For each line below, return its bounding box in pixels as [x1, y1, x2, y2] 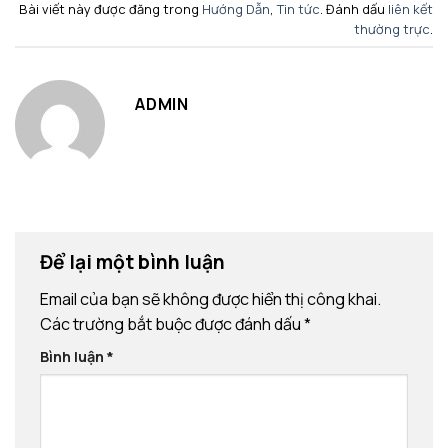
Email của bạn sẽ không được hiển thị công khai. [40, 288, 381, 311]
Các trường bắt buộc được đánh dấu [40, 313, 304, 336]
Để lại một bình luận [40, 249, 229, 276]
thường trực [354, 19, 430, 38]
